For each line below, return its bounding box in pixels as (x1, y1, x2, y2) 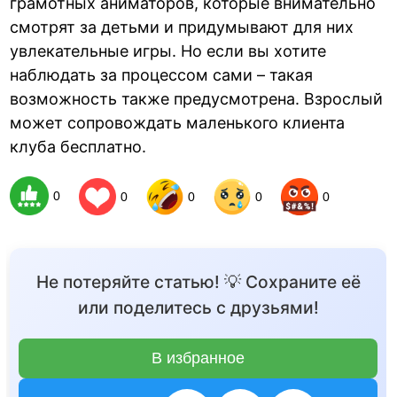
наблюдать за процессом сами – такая (10, 65, 314, 84)
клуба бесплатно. (10, 136, 147, 156)
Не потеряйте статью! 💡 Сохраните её (35, 271, 361, 293)
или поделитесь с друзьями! (77, 297, 319, 319)
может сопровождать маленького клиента (10, 113, 346, 132)
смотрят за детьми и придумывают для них (10, 17, 354, 36)
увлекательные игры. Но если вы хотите (10, 41, 327, 60)
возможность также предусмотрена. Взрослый (10, 89, 384, 108)
